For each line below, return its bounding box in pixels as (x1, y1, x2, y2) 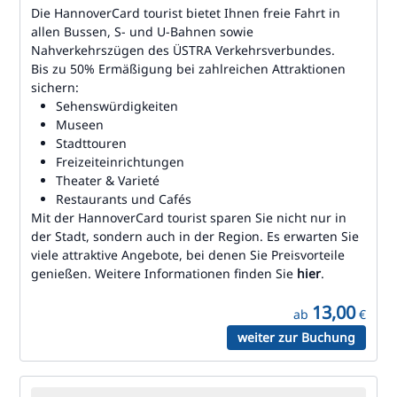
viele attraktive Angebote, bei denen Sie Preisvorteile (31, 246, 345, 263)
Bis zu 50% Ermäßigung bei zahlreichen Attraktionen (31, 60, 346, 77)
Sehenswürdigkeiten (56, 97, 178, 114)
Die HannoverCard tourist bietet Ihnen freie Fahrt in (31, 4, 340, 21)
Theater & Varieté (56, 172, 160, 189)
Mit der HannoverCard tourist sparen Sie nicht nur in (31, 209, 346, 226)
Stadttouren (56, 135, 127, 152)
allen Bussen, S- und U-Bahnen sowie (31, 23, 253, 40)
